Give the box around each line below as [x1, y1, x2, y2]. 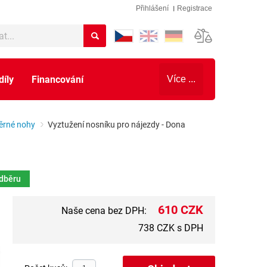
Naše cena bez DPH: [61, 204, 149, 216]
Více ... [167, 74, 195, 84]
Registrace [177, 4, 212, 13]
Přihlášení [136, 4, 169, 13]
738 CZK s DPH [138, 221, 203, 234]
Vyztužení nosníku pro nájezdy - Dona [48, 119, 185, 130]
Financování [32, 73, 83, 85]
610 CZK [158, 201, 203, 217]
